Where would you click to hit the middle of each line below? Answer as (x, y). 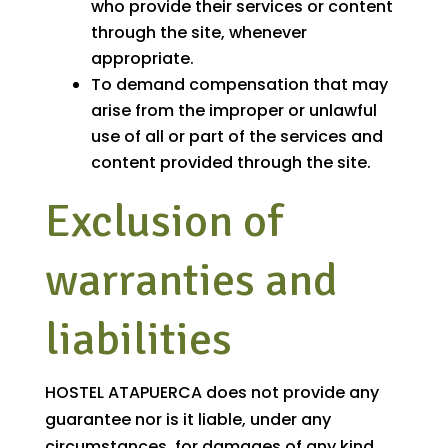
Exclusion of (163, 221)
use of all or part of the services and (236, 137)
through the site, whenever (198, 33)
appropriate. (142, 59)
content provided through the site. (230, 163)
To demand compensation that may (239, 85)
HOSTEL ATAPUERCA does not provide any (211, 393)
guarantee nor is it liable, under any (187, 420)
